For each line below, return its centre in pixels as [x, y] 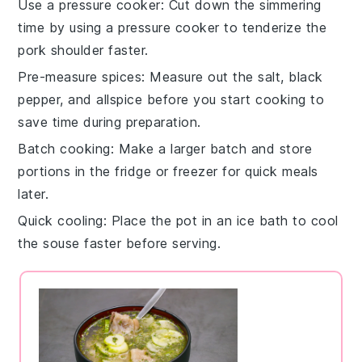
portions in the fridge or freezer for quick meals [168, 171]
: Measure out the [200, 76]
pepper [39, 99]
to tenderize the [273, 27]
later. [34, 194]
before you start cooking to [234, 99]
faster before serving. [150, 243]
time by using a [68, 27]
